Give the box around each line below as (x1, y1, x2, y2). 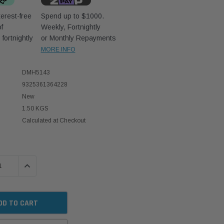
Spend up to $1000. (40, 11, 104, 20)
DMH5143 (21, 69, 50, 76)
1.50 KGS (21, 105, 48, 112)
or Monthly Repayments (40, 33, 116, 42)
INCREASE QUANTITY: (18, 160, 88, 171)
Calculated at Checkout (21, 117, 85, 124)
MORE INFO (40, 45, 75, 53)
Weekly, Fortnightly (40, 22, 100, 31)
